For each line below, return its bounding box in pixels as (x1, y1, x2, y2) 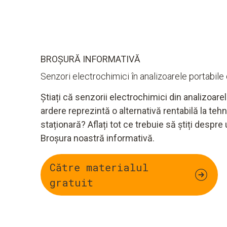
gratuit (50, 176, 93, 190)
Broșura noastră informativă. (41, 133, 155, 144)
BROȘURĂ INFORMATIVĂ (41, 54, 140, 65)
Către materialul (50, 161, 148, 174)
